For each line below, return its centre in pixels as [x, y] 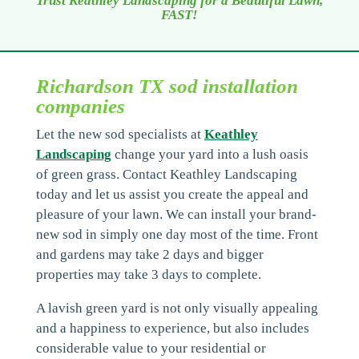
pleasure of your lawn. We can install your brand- [176, 214]
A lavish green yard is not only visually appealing [177, 308]
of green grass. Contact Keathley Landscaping [166, 174]
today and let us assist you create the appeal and [172, 194]
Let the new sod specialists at [120, 134]
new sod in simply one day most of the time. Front [177, 234]
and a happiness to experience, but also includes [172, 328]
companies [80, 106]
